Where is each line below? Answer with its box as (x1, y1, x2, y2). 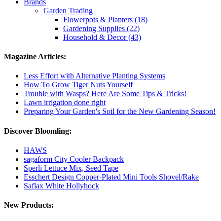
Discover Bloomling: (4, 126, 72, 135)
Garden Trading (43, 6, 93, 15)
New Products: (4, 201, 54, 210)
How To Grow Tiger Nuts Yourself (24, 80, 133, 89)
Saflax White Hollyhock (24, 182, 99, 190)
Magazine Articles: (4, 52, 66, 61)
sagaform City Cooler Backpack (24, 155, 124, 163)
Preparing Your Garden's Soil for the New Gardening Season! (24, 107, 216, 116)
